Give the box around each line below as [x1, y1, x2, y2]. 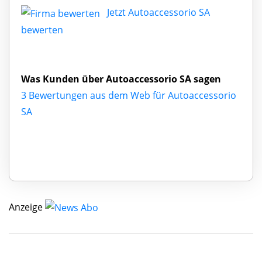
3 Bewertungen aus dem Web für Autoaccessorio [21, 88, 236, 102]
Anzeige [9, 200, 43, 213]
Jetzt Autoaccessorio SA [107, 5, 210, 19]
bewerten [21, 23, 63, 36]
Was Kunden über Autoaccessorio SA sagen [21, 72, 221, 85]
